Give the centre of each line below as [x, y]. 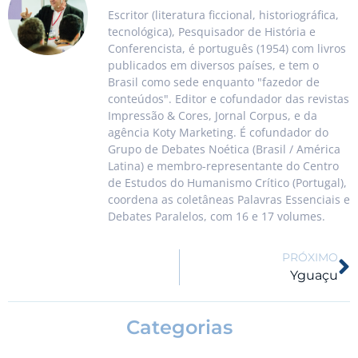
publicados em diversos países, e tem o [213, 66]
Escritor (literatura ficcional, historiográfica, [223, 15]
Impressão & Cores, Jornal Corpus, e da [213, 116]
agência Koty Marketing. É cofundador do [218, 133]
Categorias [179, 328]
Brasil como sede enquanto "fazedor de [214, 82]
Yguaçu [314, 276]
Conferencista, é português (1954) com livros [227, 49]
